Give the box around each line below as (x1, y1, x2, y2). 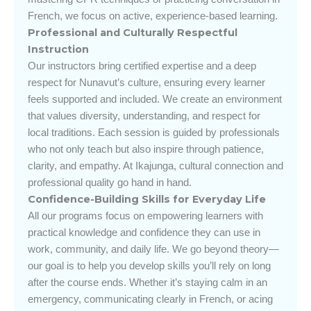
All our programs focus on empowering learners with (28, 210, 263, 221)
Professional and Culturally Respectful (28, 26, 237, 39)
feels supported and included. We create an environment (28, 93, 282, 105)
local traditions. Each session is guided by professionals (28, 126, 280, 138)
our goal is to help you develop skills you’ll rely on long (28, 260, 271, 271)
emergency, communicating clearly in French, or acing (28, 293, 273, 305)
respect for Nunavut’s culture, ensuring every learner (28, 76, 265, 88)
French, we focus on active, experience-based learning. (28, 10, 278, 22)
